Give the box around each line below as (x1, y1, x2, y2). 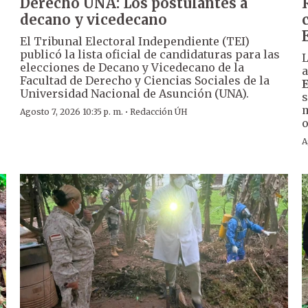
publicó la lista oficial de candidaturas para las (20, 47, 280, 62)
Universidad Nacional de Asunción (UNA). (20, 87, 250, 101)
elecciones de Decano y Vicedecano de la (20, 60, 245, 75)
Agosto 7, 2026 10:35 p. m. (20, 107, 124, 118)
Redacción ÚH (130, 107, 188, 118)
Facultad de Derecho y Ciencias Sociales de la (20, 74, 270, 88)
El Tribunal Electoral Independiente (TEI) (20, 34, 250, 49)
